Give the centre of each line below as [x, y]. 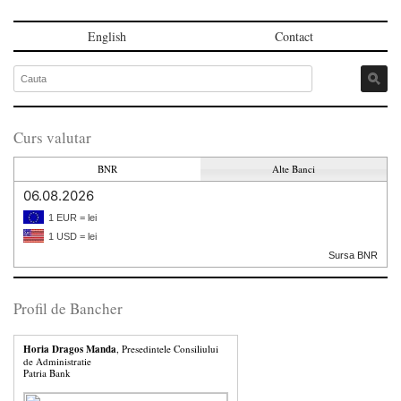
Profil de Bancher [68, 308]
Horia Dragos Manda [70, 349]
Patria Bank [47, 372]
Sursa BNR [353, 255]
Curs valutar [52, 137]
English [107, 36]
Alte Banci [294, 168]
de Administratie [57, 361]
